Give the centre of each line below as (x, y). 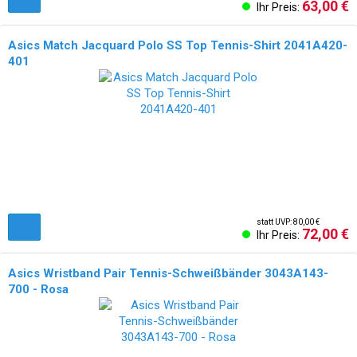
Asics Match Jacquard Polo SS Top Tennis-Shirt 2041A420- (178, 45)
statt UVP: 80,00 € (288, 222)
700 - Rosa (38, 289)
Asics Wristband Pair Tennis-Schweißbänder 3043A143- (168, 273)
